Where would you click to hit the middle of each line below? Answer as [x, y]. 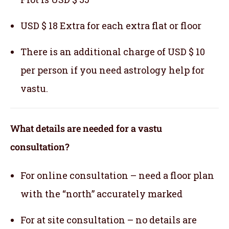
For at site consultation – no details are [109, 220]
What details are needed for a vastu [86, 129]
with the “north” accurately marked [101, 194]
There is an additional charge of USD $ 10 [113, 52]
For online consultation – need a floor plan [117, 176]
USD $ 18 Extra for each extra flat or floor [111, 26]
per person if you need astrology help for [112, 70]
